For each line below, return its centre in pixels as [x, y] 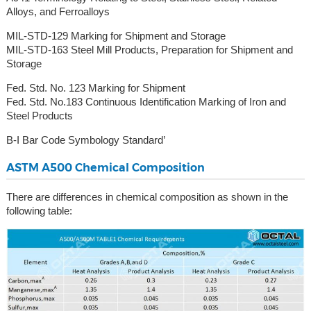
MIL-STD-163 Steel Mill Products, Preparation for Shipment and [149, 50]
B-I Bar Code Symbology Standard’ [85, 140]
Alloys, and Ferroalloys [58, 11]
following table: [39, 211]
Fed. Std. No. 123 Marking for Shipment [95, 88]
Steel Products [39, 116]
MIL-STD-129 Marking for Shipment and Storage [116, 36]
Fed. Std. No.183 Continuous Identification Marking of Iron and [146, 102]
